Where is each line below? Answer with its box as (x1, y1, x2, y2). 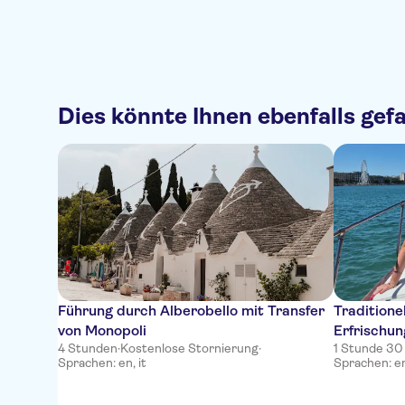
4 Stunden (58, 341, 118, 355)
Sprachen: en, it (58, 355, 146, 370)
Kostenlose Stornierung (120, 341, 259, 355)
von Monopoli (58, 322, 146, 339)
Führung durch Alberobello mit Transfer (58, 302, 325, 319)
